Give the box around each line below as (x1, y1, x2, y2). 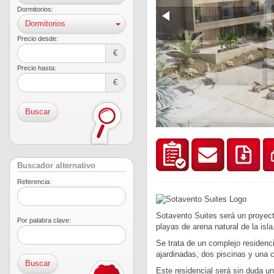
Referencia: (17, 178, 51, 185)
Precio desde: (17, 35, 58, 42)
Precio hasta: (17, 64, 56, 72)
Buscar (25, 107, 50, 116)
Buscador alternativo (17, 161, 95, 170)
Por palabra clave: (17, 217, 71, 224)
